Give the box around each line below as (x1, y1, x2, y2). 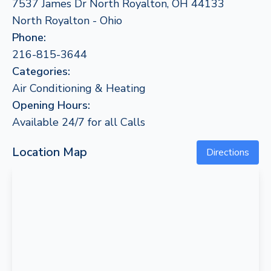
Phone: (12, 30, 46, 45)
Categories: (12, 64, 70, 79)
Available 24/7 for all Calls (12, 115, 145, 129)
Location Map (12, 144, 87, 160)
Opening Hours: (12, 98, 90, 113)
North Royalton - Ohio (12, 13, 122, 28)
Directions (206, 146, 249, 159)
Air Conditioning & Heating (12, 81, 146, 96)
